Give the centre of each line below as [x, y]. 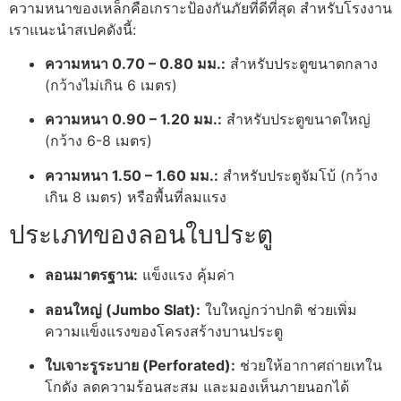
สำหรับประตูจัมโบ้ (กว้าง [298, 175]
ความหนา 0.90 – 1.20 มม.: [133, 119]
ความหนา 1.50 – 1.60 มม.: [132, 175]
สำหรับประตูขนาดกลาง [302, 64]
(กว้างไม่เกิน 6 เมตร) [111, 85]
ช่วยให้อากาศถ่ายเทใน [309, 365]
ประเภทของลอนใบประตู [141, 235]
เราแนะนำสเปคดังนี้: [73, 29]
